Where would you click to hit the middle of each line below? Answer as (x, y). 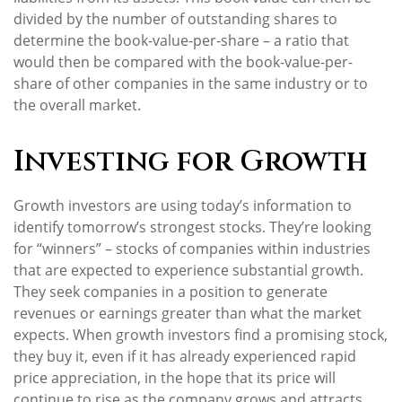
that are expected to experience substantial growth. (188, 271)
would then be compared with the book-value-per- (183, 62)
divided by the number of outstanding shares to (175, 19)
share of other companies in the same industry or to (191, 84)
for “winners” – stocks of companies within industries (192, 249)
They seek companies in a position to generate (170, 292)
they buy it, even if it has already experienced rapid (185, 357)
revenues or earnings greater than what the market (188, 314)
